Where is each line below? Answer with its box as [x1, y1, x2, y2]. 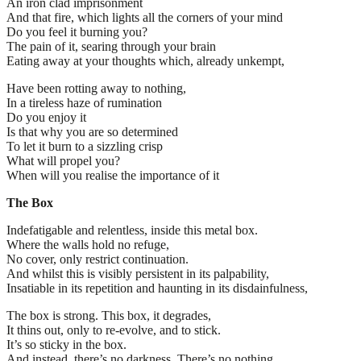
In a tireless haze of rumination [6, 95, 162, 110]
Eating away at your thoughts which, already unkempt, [6, 53, 284, 68]
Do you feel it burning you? [6, 24, 147, 39]
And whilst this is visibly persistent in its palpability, [6, 266, 269, 280]
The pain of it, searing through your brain [6, 39, 216, 53]
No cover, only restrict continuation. [6, 251, 189, 266]
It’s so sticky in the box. [6, 337, 127, 351]
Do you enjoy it [6, 110, 86, 124]
